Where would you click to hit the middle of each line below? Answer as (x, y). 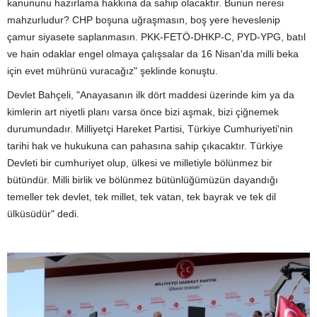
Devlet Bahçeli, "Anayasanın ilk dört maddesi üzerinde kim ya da (151, 95)
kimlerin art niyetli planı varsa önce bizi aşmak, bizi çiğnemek (143, 112)
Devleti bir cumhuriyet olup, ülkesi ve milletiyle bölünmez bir (140, 163)
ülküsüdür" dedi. (43, 214)
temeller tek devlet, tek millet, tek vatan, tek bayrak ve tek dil (142, 197)
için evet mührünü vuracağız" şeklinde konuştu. (113, 71)
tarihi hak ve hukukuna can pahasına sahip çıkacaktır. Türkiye (145, 146)
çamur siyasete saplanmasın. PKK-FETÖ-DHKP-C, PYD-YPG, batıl (156, 37)
